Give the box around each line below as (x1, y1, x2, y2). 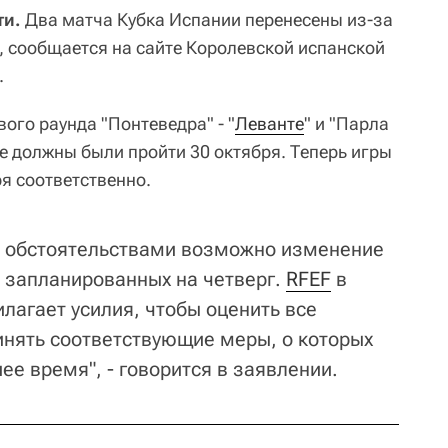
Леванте (235, 112, 304, 134)
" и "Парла (304, 112, 389, 134)
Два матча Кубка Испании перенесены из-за (21, 8, 393, 30)
